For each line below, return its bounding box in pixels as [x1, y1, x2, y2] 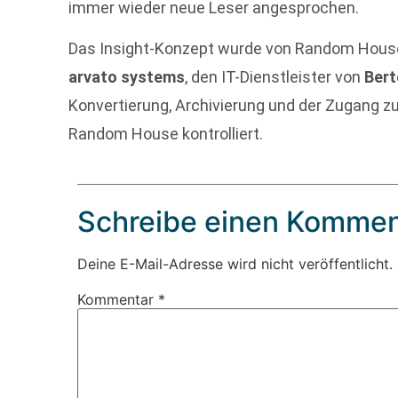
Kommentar [77, 290, 159, 308]
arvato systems [68, 68, 186, 87]
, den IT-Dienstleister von [185, 68, 365, 87]
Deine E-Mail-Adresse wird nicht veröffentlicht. [77, 254, 394, 273]
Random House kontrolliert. [68, 124, 264, 144]
